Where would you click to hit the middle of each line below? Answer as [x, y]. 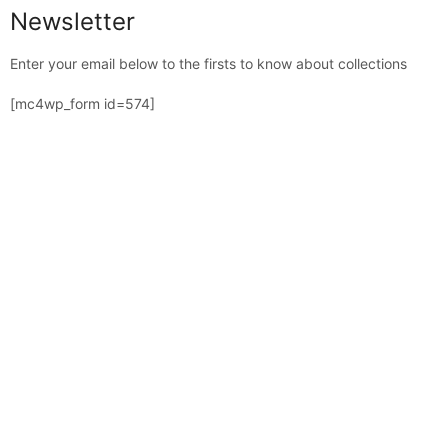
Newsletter [72, 21]
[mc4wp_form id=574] [82, 103]
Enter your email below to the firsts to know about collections [208, 63]
